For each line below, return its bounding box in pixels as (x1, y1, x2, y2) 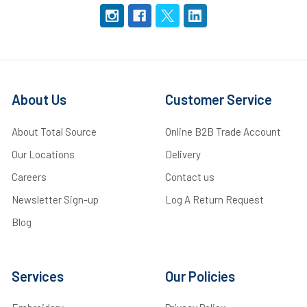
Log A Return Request (164, 193, 264, 206)
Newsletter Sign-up (11, 193, 99, 206)
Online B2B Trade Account (164, 125, 281, 138)
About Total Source (11, 125, 97, 138)
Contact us (164, 170, 214, 183)
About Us (11, 91, 66, 108)
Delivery (164, 147, 201, 160)
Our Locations (11, 147, 75, 160)
